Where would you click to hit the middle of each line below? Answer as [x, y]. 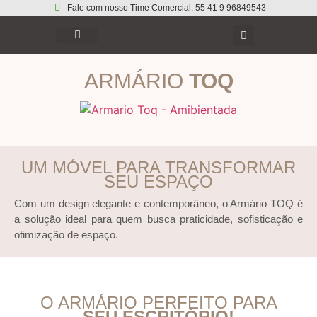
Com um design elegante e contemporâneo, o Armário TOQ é [158, 203]
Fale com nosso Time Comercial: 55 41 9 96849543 [166, 8]
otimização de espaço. [66, 235]
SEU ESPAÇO [158, 181]
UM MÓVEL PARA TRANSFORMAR [158, 167]
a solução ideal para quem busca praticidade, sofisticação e [158, 219]
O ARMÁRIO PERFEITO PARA [158, 302]
